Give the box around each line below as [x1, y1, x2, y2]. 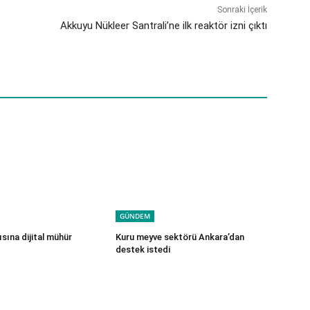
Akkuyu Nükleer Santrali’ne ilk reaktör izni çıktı [60, 19, 267, 33]
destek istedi [116, 244, 171, 255]
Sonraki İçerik [217, 5, 267, 15]
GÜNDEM [120, 211, 151, 221]
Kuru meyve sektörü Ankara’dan [116, 232, 245, 243]
